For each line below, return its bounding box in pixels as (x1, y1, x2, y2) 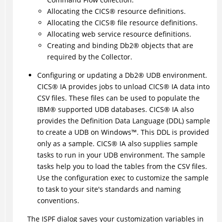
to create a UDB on (37, 127, 101, 137)
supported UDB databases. (55, 105, 149, 114)
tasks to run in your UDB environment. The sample (37, 150, 205, 160)
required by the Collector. (47, 52, 132, 62)
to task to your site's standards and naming (37, 184, 181, 194)
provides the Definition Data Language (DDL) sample (37, 116, 210, 126)
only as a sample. (37, 139, 97, 149)
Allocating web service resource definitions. (47, 29, 191, 39)
